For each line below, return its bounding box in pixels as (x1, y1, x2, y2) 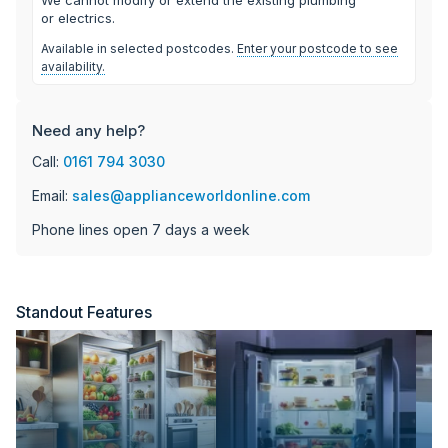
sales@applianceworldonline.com (72, 186, 310, 204)
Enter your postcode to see (237, 40, 398, 56)
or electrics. (41, 9, 115, 26)
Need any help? (32, 120, 145, 140)
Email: (32, 186, 72, 204)
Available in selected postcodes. (41, 40, 237, 56)
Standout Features (16, 301, 152, 322)
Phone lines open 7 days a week (32, 220, 250, 238)
